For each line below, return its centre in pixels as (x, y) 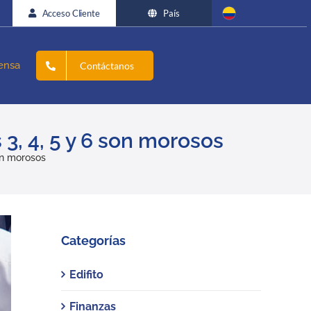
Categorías (93, 241)
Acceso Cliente (71, 13)
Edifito (86, 275)
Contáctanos (107, 66)
